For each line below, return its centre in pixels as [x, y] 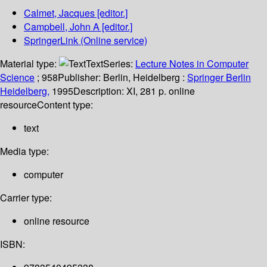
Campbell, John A [62, 27]
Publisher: [80, 77]
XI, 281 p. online [161, 91]
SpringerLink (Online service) [86, 41]
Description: [100, 91]
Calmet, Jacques [59, 13]
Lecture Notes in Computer [192, 64]
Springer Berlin [219, 77]
